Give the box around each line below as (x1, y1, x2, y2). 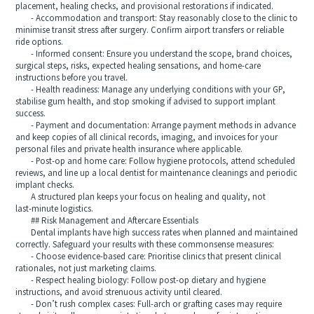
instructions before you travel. (15, 73, 128, 83)
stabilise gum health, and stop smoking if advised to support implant (15, 97, 276, 107)
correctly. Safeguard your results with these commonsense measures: (15, 240, 275, 250)
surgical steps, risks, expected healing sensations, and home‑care (15, 61, 261, 71)
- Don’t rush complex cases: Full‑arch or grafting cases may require (15, 299, 282, 309)
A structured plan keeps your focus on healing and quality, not (15, 192, 266, 202)
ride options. (15, 37, 64, 47)
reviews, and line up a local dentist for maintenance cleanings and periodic (15, 168, 298, 178)
